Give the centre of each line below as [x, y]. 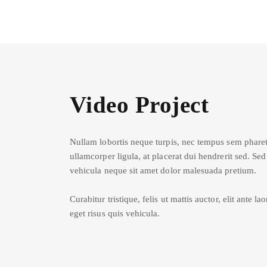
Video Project [139, 105]
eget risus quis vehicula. [115, 213]
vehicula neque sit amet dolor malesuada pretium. [163, 170]
